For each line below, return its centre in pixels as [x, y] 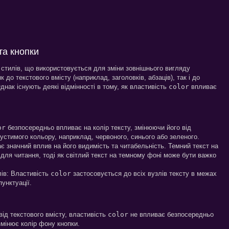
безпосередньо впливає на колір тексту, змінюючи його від [98, 127]
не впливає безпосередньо [171, 214]
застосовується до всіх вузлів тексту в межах [144, 173]
